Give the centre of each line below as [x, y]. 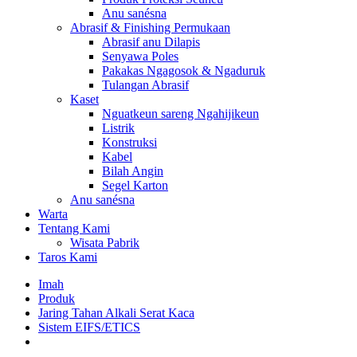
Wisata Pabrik [105, 243]
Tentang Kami [74, 228]
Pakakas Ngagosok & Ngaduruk [184, 71]
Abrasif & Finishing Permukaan [150, 27]
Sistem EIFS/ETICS [89, 327]
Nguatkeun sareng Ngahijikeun [180, 114]
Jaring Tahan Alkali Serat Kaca [116, 313]
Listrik [118, 128]
